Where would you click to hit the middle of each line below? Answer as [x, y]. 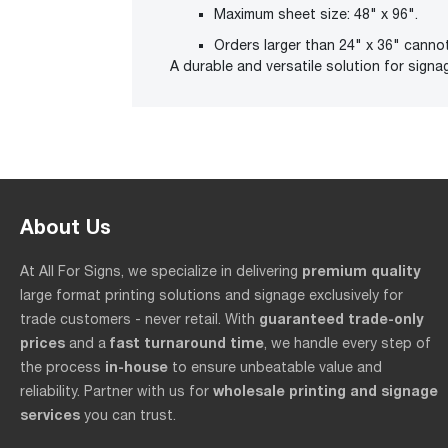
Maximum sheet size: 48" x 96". [316, 14]
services [50, 415]
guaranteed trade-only [341, 319]
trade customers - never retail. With [139, 319]
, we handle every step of [347, 343]
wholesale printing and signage [325, 391]
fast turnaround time [187, 343]
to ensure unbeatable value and [275, 367]
